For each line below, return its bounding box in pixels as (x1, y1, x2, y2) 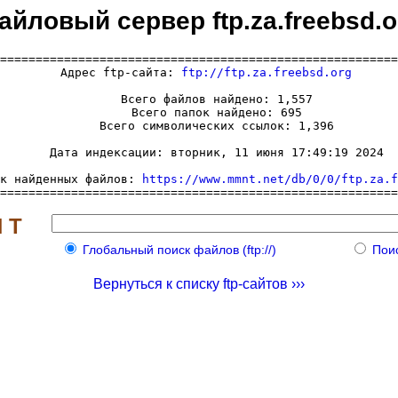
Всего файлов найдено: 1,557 (85, 92, 313, 106)
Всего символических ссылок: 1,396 (64, 118, 334, 132)
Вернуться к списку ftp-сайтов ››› (93, 275, 305, 291)
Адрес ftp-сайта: (46, 65, 181, 79)
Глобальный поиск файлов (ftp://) (82, 242, 276, 257)
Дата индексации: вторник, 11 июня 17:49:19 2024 (14, 145, 384, 159)
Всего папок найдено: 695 (96, 105, 302, 119)
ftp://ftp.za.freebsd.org (181, 65, 352, 79)
